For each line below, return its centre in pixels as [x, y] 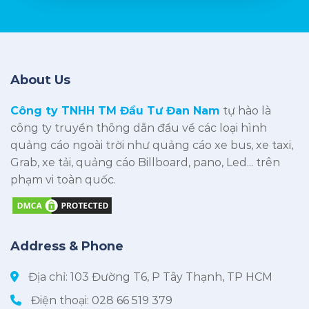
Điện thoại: [60, 301]
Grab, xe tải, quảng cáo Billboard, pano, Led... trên [145, 162]
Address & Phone [67, 246]
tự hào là [246, 110]
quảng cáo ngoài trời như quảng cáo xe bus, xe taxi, [152, 145]
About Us [40, 80]
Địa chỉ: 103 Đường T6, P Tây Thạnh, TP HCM [149, 277]
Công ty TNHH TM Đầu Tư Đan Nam [115, 110]
